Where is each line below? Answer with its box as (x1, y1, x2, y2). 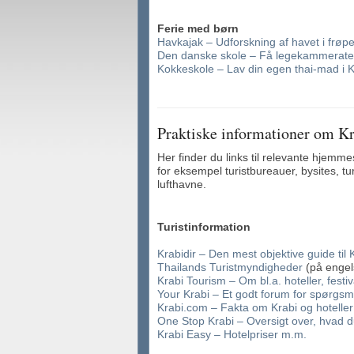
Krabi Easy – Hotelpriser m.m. (157, 328, 307, 341)
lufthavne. (157, 178, 206, 190)
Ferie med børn (157, 22, 239, 35)
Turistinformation (157, 220, 250, 233)
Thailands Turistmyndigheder (157, 261, 303, 273)
